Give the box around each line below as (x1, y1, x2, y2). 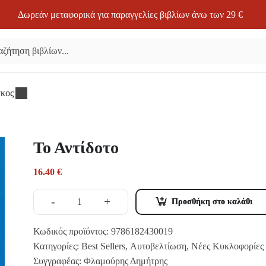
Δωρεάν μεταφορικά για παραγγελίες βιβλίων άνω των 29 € (18, 9, 243, 20)
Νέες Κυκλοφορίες (191, 240, 264, 251)
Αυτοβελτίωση (130, 240, 186, 251)
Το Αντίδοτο (33, 138, 119, 157)
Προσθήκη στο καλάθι (172, 197, 252, 206)
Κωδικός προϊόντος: (33, 226, 111, 236)
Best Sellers (81, 240, 125, 251)
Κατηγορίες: (33, 240, 81, 251)
